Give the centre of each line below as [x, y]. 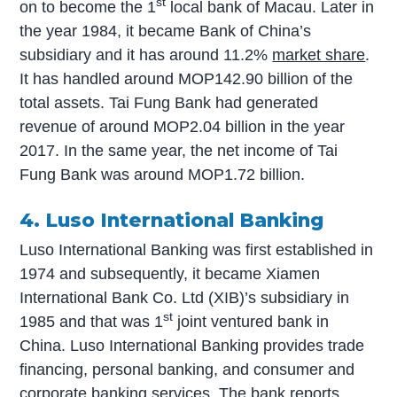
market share [319, 54]
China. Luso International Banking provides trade [192, 345]
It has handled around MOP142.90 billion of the [187, 78]
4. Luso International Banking [172, 219]
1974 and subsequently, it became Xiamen [170, 273]
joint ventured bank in [251, 321]
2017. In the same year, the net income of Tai [179, 150]
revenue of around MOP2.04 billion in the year [183, 126]
